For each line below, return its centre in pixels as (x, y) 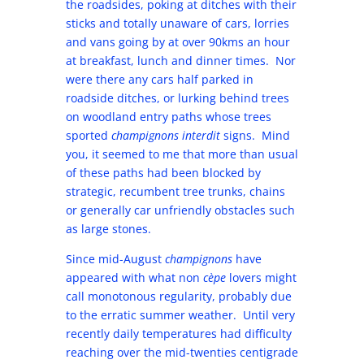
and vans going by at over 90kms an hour (178, 42)
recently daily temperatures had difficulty (178, 334)
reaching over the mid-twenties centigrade (182, 352)
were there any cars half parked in (159, 79)
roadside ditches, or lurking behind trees (177, 98)
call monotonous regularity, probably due (178, 296)
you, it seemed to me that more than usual (182, 154)
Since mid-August (115, 259)
